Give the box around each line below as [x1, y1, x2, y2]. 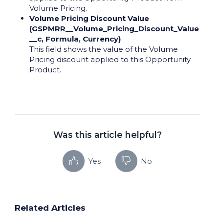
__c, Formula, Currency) [29, 34, 121, 44]
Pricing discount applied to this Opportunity [29, 55, 191, 65]
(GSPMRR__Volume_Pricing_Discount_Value [29, 24, 199, 34]
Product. [29, 65, 61, 75]
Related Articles [15, 202, 86, 213]
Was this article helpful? [53, 130, 162, 140]
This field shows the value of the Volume [29, 44, 178, 54]
